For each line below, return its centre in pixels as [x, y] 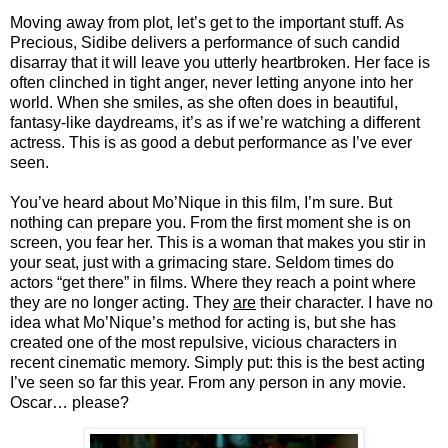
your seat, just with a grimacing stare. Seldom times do [202, 262]
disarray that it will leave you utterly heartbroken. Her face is [220, 62]
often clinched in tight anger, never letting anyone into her [211, 82]
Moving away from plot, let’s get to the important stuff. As [207, 22]
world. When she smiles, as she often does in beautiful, [204, 102]
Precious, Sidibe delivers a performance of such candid [205, 42]
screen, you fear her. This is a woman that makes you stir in [218, 242]
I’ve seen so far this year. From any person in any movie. [208, 382]
